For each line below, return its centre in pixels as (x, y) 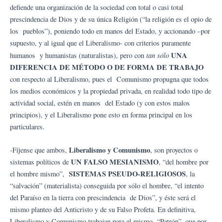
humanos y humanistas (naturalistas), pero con (78, 55)
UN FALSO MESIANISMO (115, 162)
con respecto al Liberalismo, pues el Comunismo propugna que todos (109, 79)
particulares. (28, 126)
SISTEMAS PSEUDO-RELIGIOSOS (127, 174)
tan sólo (159, 55)
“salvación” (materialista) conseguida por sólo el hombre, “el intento (107, 186)
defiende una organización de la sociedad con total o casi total (97, 7)
